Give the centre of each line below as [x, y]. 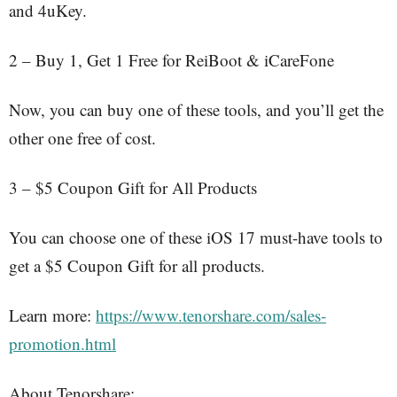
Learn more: [52, 315]
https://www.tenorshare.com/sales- [211, 315]
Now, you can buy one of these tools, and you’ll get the [196, 109]
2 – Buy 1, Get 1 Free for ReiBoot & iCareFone [171, 60]
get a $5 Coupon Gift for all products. [137, 265]
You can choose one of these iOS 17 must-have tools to [196, 237]
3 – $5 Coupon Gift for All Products [133, 187]
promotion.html [62, 343]
